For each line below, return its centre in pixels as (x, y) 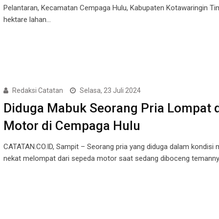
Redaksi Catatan (37, 91)
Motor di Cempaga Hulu (72, 126)
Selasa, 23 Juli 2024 (110, 91)
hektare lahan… (27, 20)
